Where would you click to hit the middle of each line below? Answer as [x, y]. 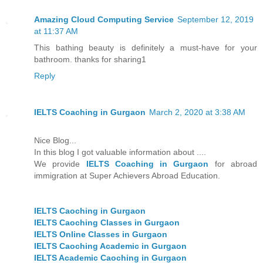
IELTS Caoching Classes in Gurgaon [107, 223]
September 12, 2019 [215, 20]
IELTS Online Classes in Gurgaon [101, 235]
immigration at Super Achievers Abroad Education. [127, 176]
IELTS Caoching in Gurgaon [90, 211]
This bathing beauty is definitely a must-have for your [146, 48]
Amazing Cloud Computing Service [104, 20]
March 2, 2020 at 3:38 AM [197, 112]
